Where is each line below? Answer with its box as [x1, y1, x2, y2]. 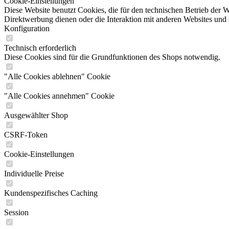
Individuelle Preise [4, 169, 64, 178]
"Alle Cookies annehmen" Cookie [4, 91, 114, 100]
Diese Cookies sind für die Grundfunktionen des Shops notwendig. [4, 53, 220, 61]
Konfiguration [4, 24, 50, 33]
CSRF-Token [4, 130, 48, 139]
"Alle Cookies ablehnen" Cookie [4, 72, 110, 81]
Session [4, 208, 29, 217]
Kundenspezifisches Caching [4, 189, 98, 197]
